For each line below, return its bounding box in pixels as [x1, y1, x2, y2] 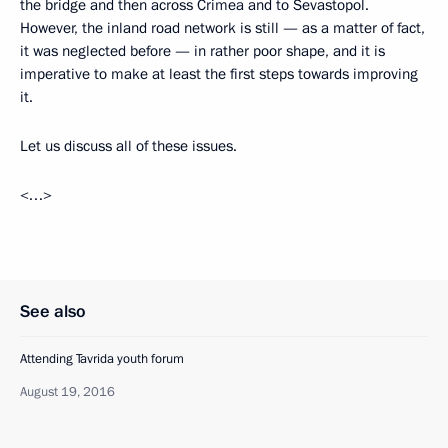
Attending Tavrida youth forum [20, 349, 184, 368]
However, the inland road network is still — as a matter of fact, [20, 17, 425, 38]
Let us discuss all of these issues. [20, 135, 237, 156]
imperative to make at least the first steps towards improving [20, 63, 418, 84]
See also [20, 299, 86, 323]
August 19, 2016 [20, 382, 115, 401]
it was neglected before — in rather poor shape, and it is [20, 40, 385, 61]
